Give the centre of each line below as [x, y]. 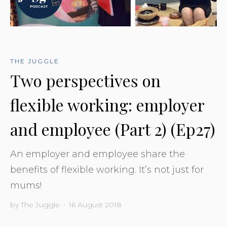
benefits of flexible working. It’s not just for [107, 170]
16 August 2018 [95, 205]
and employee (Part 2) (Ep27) [113, 129]
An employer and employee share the [98, 154]
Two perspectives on [85, 80]
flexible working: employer [107, 105]
